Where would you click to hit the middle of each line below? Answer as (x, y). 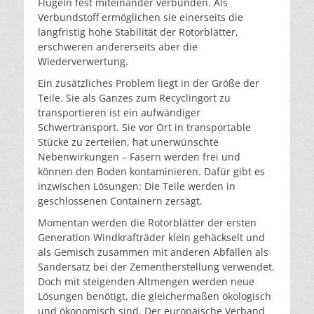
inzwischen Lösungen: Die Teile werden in (137, 186)
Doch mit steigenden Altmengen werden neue (146, 281)
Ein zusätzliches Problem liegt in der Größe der (149, 83)
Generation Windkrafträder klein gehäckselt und (151, 237)
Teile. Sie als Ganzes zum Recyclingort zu (134, 97)
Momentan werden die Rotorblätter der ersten (147, 222)
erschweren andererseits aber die (118, 46)
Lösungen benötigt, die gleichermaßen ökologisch (155, 296)
